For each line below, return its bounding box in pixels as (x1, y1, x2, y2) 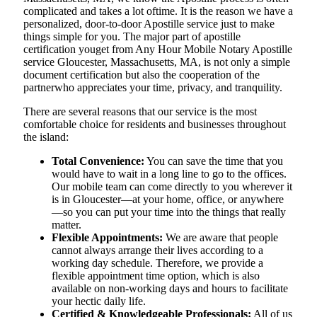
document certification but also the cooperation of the (23, 69, 260, 81)
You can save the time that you (144, 155, 283, 168)
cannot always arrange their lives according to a (52, 244, 263, 257)
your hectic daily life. (52, 295, 146, 308)
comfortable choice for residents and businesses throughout (23, 118, 286, 131)
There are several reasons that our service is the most (23, 105, 257, 118)
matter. (52, 219, 81, 231)
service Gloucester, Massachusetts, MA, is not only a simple (23, 56, 290, 69)
